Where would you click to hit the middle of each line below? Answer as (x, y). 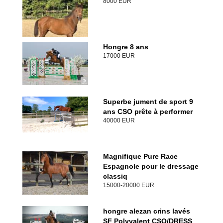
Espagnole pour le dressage (151, 166)
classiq (115, 176)
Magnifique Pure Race (140, 156)
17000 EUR (119, 56)
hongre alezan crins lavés (146, 211)
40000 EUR (119, 120)
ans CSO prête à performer (148, 111)
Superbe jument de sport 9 (148, 101)
